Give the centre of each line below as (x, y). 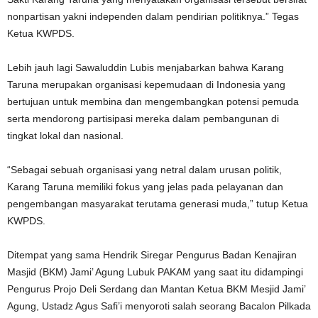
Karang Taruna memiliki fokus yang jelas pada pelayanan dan (145, 187)
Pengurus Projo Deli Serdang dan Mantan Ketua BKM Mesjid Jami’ (156, 289)
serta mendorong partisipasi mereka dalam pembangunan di (143, 119)
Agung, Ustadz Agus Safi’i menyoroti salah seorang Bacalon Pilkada (159, 306)
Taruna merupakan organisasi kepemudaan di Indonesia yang (146, 85)
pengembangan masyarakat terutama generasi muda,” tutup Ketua (158, 204)
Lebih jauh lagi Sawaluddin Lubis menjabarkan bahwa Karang (146, 68)
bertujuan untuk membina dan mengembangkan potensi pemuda (153, 102)
